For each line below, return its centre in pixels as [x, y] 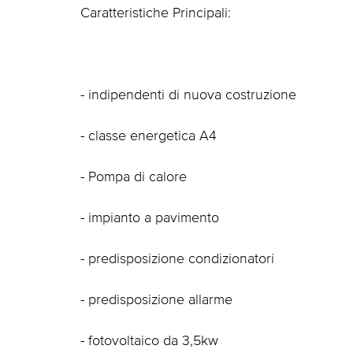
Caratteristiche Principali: [156, 13]
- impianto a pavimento [150, 217]
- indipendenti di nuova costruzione [188, 95]
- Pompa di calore [134, 176]
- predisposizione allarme [156, 299]
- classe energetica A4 [149, 136]
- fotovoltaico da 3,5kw [149, 340]
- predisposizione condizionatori [177, 258]
